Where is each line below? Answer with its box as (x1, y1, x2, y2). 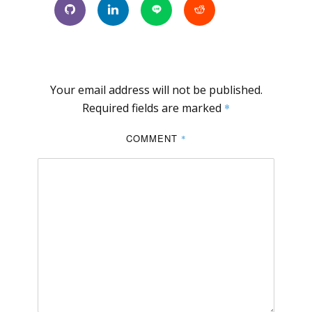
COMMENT (125, 131, 181, 145)
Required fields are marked (82, 100, 224, 116)
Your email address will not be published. (49, 81, 263, 97)
